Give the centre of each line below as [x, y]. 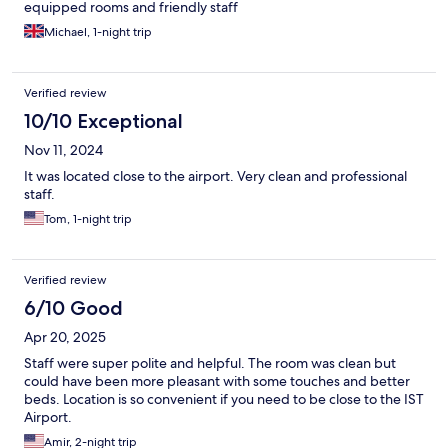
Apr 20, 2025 [65, 337]
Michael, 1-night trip [98, 32]
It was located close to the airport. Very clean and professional [215, 176]
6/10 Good [73, 308]
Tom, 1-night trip [88, 219]
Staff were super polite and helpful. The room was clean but [210, 363]
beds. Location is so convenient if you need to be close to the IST [224, 399]
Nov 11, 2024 [63, 150]
